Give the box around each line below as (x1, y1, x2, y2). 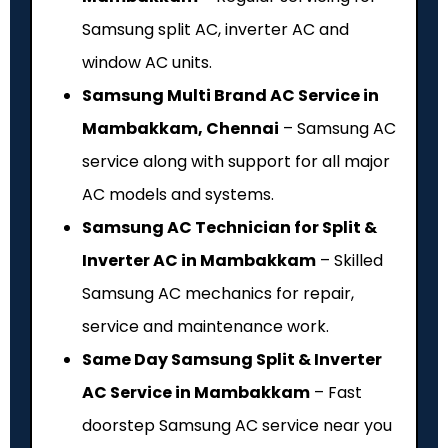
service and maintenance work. (82, 314, 329, 338)
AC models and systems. (82, 182, 274, 206)
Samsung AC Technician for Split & (82, 215, 377, 239)
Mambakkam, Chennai (82, 116, 279, 140)
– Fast (310, 380, 362, 404)
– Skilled (316, 248, 383, 272)
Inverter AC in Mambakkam (82, 248, 316, 272)
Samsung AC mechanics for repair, (82, 281, 354, 305)
